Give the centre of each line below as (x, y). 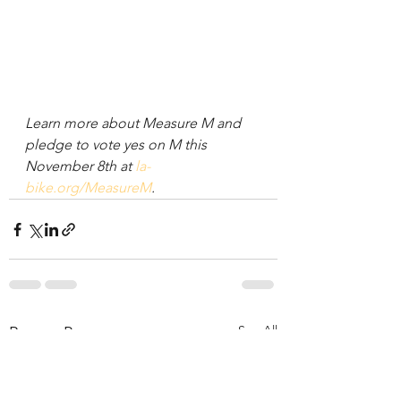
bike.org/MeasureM (88, 188)
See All (258, 331)
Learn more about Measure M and (135, 124)
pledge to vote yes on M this (118, 145)
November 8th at (80, 166)
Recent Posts (55, 333)
